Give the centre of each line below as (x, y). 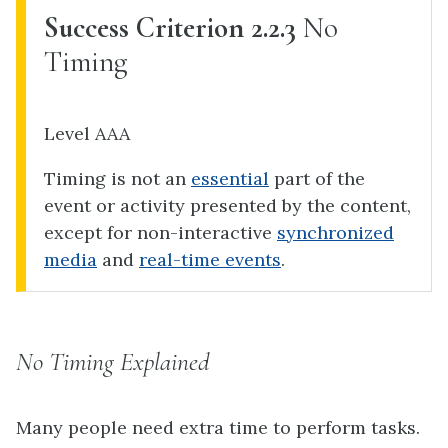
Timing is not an (117, 178)
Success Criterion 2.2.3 (170, 27)
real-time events (210, 259)
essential (230, 178)
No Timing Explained (112, 361)
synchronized (335, 232)
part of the (317, 178)
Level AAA (87, 133)
